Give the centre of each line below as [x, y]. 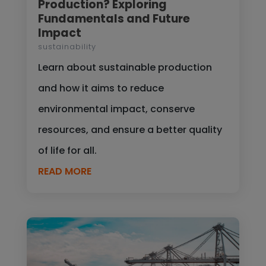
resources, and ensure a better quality [130, 129]
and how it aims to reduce [101, 88]
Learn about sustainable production [125, 67]
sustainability [67, 46]
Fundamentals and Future [114, 18]
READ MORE [64, 171]
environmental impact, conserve [116, 109]
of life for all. [67, 150]
